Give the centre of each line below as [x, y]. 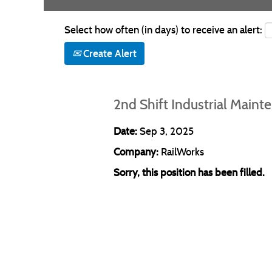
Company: [137, 152]
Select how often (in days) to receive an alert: [163, 30]
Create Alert [109, 53]
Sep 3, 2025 [167, 131]
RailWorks [182, 152]
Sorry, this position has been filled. [189, 172]
